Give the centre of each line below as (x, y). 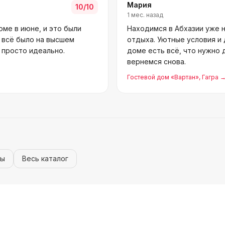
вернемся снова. (156, 62)
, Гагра (209, 77)
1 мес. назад (145, 15)
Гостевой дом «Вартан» (163, 77)
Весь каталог (45, 158)
